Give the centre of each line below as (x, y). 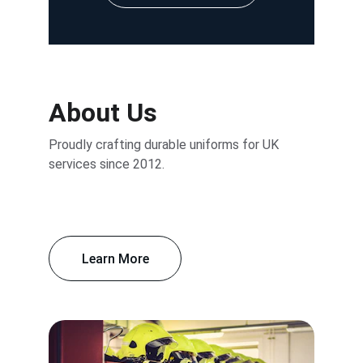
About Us (103, 113)
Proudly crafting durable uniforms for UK (165, 145)
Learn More (115, 258)
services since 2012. (107, 164)
